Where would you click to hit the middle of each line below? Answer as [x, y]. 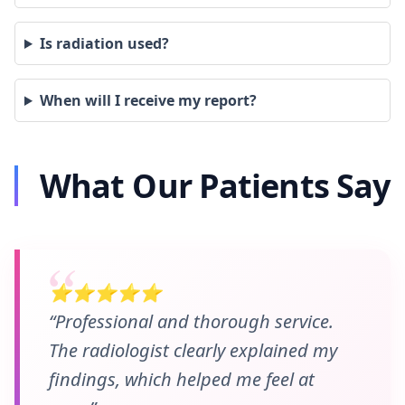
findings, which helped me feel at [182, 379]
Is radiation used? [104, 43]
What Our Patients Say [215, 186]
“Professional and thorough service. [191, 321]
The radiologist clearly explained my [193, 350]
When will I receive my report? [148, 100]
